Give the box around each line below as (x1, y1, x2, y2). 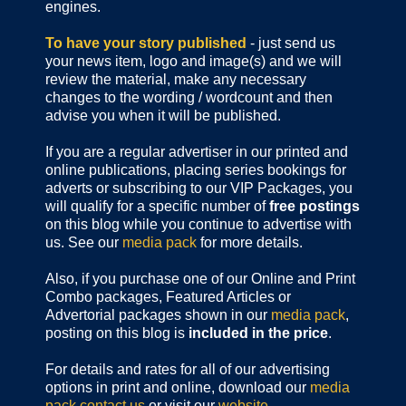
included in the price (188, 325, 328, 342)
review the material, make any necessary (45, 72, 306, 88)
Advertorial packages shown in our (45, 307, 271, 324)
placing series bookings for (174, 162, 346, 179)
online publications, (45, 162, 174, 179)
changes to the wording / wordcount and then (45, 90, 333, 106)
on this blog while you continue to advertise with (45, 217, 352, 233)
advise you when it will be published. (45, 108, 281, 124)
